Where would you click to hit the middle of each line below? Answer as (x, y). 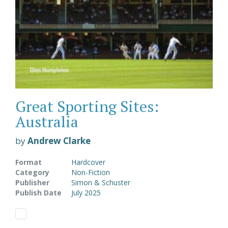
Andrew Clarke (59, 141)
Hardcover (88, 162)
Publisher (32, 183)
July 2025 (86, 193)
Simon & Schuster (101, 183)
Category (32, 173)
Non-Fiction (91, 173)
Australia (47, 122)
